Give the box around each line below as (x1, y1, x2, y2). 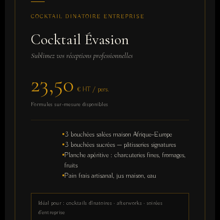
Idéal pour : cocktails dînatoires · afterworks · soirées (38, 199, 163, 207)
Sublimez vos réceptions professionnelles (31, 51, 133, 60)
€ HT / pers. (77, 85, 109, 94)
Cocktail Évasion (31, 30, 129, 49)
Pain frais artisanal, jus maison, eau (64, 171, 156, 181)
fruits (64, 161, 78, 170)
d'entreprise (38, 209, 65, 217)
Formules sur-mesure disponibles (31, 100, 109, 108)
